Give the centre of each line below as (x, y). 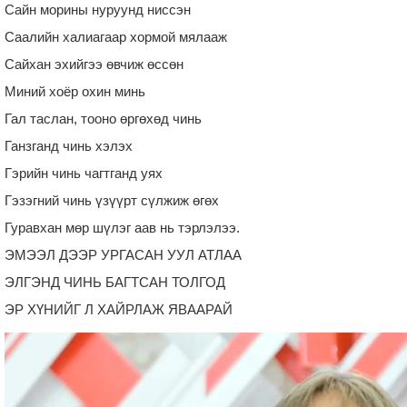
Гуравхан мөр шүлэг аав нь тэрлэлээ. (122, 227)
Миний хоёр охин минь (75, 91)
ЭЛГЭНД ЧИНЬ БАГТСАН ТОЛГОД (115, 282)
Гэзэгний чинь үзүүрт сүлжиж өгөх (112, 200)
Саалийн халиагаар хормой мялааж (116, 36)
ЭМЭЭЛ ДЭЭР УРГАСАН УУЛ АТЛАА (123, 254)
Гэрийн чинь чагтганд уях (84, 173)
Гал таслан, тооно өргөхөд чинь (103, 118)
